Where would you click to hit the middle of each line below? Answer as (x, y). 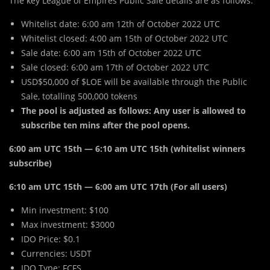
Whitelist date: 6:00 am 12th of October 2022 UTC (121, 24)
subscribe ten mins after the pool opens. (105, 125)
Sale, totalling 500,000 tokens (79, 96)
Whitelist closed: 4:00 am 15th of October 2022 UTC (124, 38)
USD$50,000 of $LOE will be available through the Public (134, 81)
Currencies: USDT (56, 253)
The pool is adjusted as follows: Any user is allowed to (133, 110)
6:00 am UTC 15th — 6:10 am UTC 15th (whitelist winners (127, 148)
